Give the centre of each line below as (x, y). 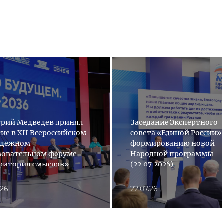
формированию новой (172, 143)
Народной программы (171, 153)
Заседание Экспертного (174, 122)
